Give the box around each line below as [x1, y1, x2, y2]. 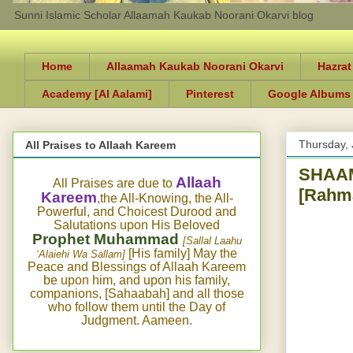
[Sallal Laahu [182, 234, 242, 247]
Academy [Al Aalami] [42, 87, 152, 101]
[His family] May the [125, 246, 237, 260]
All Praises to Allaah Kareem [25, 138, 176, 151]
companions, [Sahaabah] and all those [29, 286, 244, 300]
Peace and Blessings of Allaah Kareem [28, 259, 246, 273]
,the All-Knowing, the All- [96, 191, 233, 205]
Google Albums [268, 87, 351, 101]
